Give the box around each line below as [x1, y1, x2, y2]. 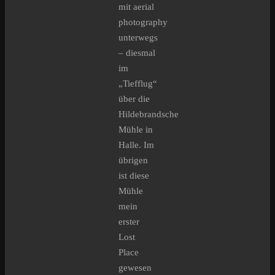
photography [118, 17, 168, 28]
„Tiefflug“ [118, 79, 157, 89]
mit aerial [118, 2, 154, 12]
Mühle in [118, 125, 153, 135]
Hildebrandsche [118, 109, 179, 120]
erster [118, 217, 139, 227]
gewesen [118, 263, 152, 273]
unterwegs [118, 33, 158, 43]
